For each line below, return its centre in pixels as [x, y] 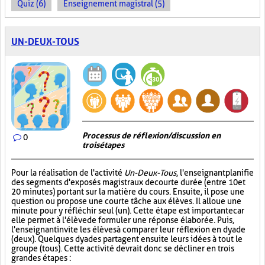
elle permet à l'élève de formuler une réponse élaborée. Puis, [123, 220]
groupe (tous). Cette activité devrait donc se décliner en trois [123, 248]
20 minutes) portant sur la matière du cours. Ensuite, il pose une [128, 192]
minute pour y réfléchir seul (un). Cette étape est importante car [128, 211]
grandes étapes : [41, 258]
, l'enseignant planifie [215, 173]
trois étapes [103, 145]
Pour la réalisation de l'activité [68, 173]
